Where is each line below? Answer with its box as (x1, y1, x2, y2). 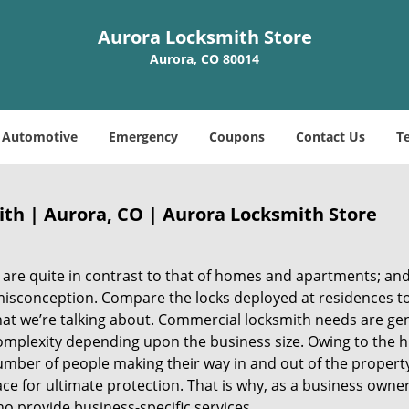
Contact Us (296, 128, 365, 145)
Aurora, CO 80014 (150, 50, 259, 68)
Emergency (109, 128, 178, 145)
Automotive (2, 128, 78, 145)
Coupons (209, 128, 265, 145)
